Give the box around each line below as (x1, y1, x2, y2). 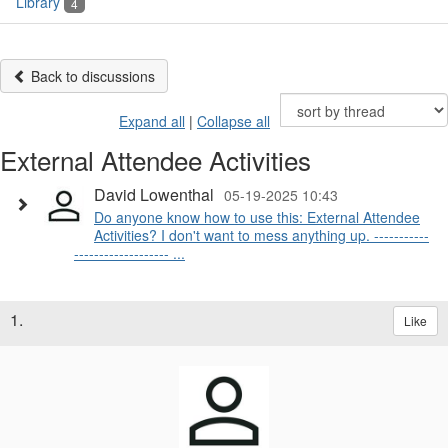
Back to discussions (27, 66, 155, 87)
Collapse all (197, 111, 270, 132)
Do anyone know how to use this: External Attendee (94, 207, 420, 228)
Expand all (119, 111, 185, 132)
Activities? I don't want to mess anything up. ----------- (94, 225, 429, 246)
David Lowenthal (94, 183, 214, 207)
